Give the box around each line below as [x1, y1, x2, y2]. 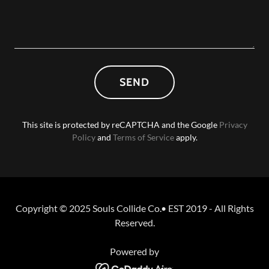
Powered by [110, 246, 159, 257]
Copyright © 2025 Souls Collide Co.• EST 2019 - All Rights [15, 202, 254, 214]
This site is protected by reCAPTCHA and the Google [22, 119, 219, 130]
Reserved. [114, 217, 155, 228]
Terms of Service [112, 132, 174, 142]
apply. [174, 132, 198, 142]
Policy [71, 132, 95, 142]
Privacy [219, 119, 247, 130]
